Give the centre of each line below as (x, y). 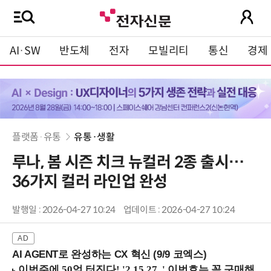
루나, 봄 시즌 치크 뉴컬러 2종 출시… (128, 162)
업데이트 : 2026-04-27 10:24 (179, 210)
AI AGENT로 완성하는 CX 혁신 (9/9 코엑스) (109, 255)
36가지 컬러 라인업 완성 (90, 182)
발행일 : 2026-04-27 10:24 (64, 210)
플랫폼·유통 (38, 137)
